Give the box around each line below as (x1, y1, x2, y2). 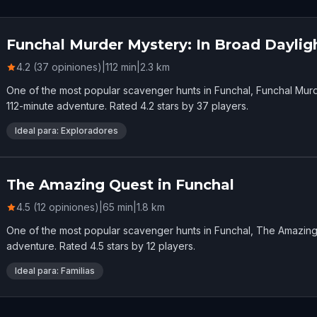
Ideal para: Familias (15, 265, 95, 276)
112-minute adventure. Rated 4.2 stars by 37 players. (6, 99, 248, 112)
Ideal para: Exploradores (15, 125, 118, 136)
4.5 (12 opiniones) (16, 200, 99, 213)
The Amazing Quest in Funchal (6, 175, 234, 193)
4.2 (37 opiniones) (16, 60, 102, 73)
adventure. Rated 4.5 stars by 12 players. (6, 239, 195, 252)
